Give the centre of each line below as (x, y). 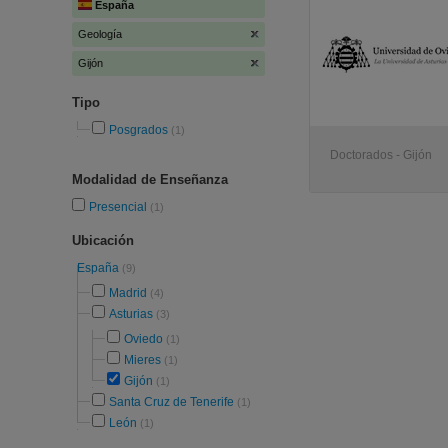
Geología (100, 34)
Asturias (131, 314)
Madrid (128, 293)
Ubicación (103, 240)
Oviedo (143, 339)
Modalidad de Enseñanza (150, 179)
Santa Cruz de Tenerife (171, 402)
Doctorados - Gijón (381, 155)
